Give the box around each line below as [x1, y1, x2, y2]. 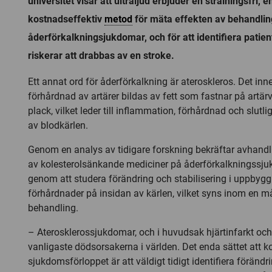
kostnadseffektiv [28, 13, 104, 25]
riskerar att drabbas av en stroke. [28, 49, 174, 61]
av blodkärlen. [28, 119, 88, 131]
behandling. [28, 202, 78, 214]
